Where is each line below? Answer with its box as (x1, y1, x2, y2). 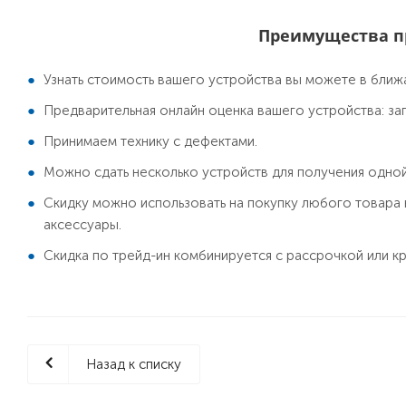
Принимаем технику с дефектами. (43, 133, 257, 150)
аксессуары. (43, 217, 125, 233)
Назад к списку (86, 356, 181, 372)
